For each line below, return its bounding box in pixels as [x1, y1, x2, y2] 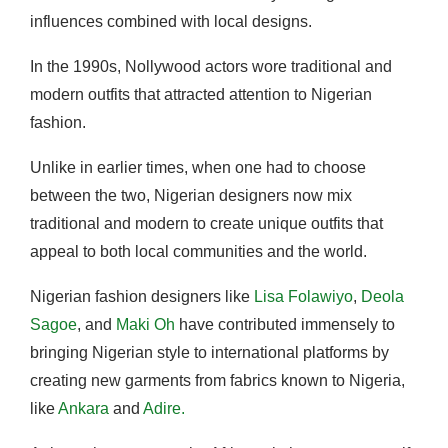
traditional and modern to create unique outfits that [30, 214, 383, 232]
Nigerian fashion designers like [30, 287, 254, 305]
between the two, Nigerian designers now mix [30, 186, 352, 204]
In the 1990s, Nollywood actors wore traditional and [30, 57, 392, 75]
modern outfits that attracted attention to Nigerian [30, 85, 372, 103]
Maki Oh [116, 315, 175, 333]
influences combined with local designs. [30, 12, 316, 30]
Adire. [143, 399, 185, 417]
